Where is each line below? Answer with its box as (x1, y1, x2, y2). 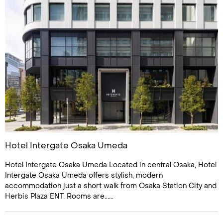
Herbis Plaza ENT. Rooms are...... (5, 192, 113, 201)
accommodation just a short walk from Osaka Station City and (5, 181, 217, 191)
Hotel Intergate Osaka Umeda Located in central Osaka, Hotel (5, 160, 217, 170)
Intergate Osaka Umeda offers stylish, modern (5, 171, 163, 180)
